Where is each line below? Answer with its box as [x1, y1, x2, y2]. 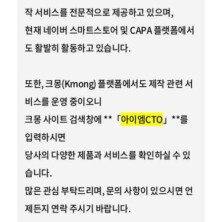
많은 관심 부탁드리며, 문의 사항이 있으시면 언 [25, 184, 193, 197]
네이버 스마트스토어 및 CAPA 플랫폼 [43, 23, 178, 37]
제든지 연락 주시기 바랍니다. [25, 202, 130, 215]
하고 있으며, [128, 5, 173, 19]
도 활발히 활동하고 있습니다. [25, 41, 130, 55]
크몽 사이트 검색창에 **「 [25, 112, 121, 126]
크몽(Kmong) [45, 77, 96, 90]
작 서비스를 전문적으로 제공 [25, 5, 128, 19]
